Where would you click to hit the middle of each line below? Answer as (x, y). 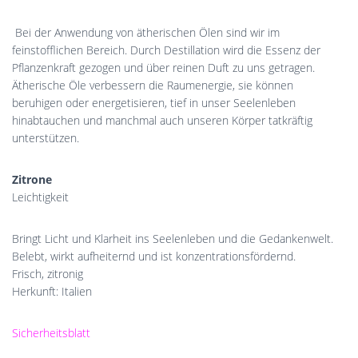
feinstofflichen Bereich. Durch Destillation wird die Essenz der (166, 50)
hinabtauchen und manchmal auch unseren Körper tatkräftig (162, 120)
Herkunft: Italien (52, 291)
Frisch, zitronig (48, 273)
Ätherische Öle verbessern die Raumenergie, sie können (153, 85)
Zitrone (32, 179)
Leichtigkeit (40, 197)
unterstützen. (46, 137)
